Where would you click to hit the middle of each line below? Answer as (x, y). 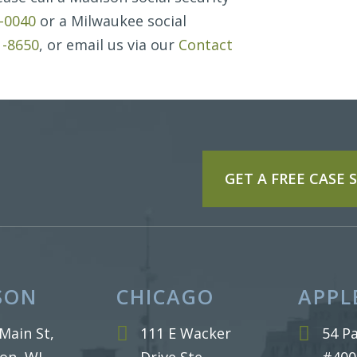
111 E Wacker (186, 333)
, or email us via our (109, 45)
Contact (206, 45)
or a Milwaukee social (111, 21)
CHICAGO (165, 296)
